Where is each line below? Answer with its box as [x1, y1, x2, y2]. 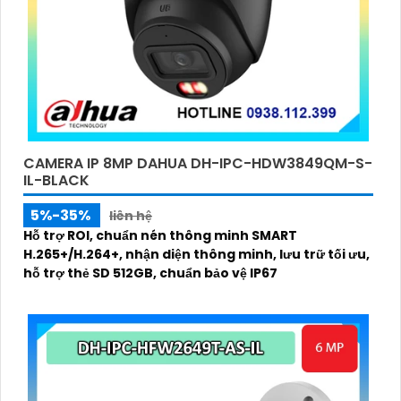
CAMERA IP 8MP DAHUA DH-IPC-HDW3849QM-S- [23, 152, 372, 174]
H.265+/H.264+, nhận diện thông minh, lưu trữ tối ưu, [23, 244, 370, 263]
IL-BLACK [23, 169, 90, 191]
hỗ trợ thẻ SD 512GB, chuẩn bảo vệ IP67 [23, 263, 277, 282]
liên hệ [109, 206, 152, 225]
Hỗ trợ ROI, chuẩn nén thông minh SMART [23, 226, 297, 244]
